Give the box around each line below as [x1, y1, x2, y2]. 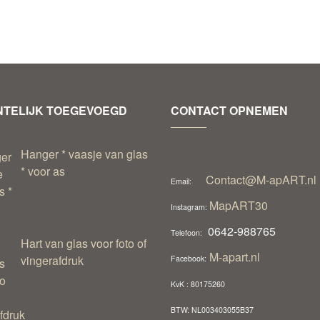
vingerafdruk [20, 252, 84, 269]
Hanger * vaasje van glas [20, 146, 148, 163]
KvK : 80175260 [171, 279, 225, 290]
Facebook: [171, 253, 206, 264]
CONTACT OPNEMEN [171, 102, 288, 119]
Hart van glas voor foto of [20, 235, 146, 252]
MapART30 [209, 197, 268, 214]
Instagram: [171, 201, 209, 213]
